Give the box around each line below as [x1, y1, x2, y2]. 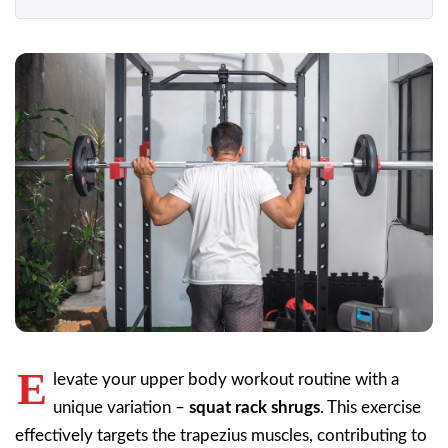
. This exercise [320, 398, 421, 416]
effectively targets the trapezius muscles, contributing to [15, 426, 427, 444]
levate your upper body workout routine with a [53, 370, 399, 388]
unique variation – [53, 398, 189, 416]
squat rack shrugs [189, 398, 320, 416]
